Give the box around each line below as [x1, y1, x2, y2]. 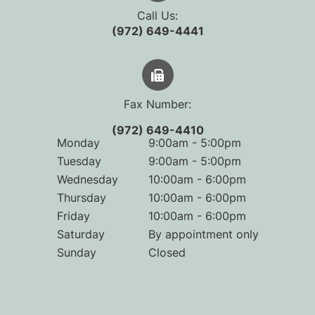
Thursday [56, 191, 106, 205]
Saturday [56, 227, 105, 242]
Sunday [56, 245, 96, 260]
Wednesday [56, 172, 118, 187]
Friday [56, 209, 90, 224]
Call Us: [137, 8, 178, 23]
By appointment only [148, 227, 259, 242]
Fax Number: [124, 97, 191, 112]
